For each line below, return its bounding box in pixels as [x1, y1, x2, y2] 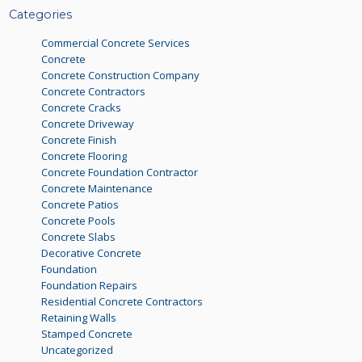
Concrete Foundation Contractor [41, 164, 199, 179]
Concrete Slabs [41, 229, 116, 244]
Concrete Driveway [41, 116, 135, 131]
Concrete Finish [41, 132, 117, 147]
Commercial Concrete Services [41, 35, 191, 50]
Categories [9, 7, 73, 23]
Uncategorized [41, 342, 114, 357]
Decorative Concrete [41, 245, 142, 260]
